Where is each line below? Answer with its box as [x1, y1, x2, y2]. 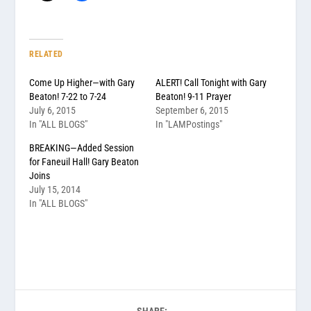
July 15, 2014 [29, 183, 81, 195]
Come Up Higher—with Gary [29, 76, 135, 88]
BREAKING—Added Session [29, 142, 135, 153]
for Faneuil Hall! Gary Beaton [29, 155, 140, 167]
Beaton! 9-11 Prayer [155, 90, 231, 102]
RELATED [29, 49, 63, 59]
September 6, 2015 [155, 104, 228, 116]
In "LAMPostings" [155, 118, 222, 130]
